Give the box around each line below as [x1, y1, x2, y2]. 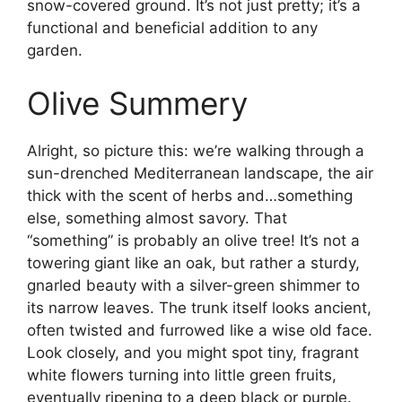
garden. [27, 40, 83, 59]
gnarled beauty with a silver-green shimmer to [27, 276, 360, 294]
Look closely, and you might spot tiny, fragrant [27, 344, 359, 362]
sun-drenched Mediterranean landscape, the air [27, 164, 373, 182]
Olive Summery [27, 84, 248, 122]
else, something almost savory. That [27, 209, 287, 227]
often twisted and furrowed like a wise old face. [27, 321, 372, 339]
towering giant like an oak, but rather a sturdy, [27, 254, 360, 272]
